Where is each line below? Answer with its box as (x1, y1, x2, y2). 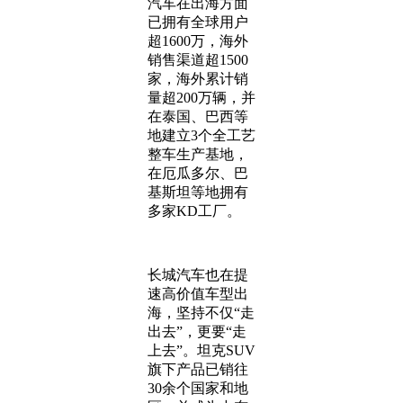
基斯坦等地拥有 (148, 184, 248, 200)
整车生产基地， (148, 147, 248, 162)
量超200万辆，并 (148, 90, 255, 105)
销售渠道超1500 (148, 52, 248, 67)
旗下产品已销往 (148, 362, 248, 377)
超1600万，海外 (148, 33, 248, 49)
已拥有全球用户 (148, 14, 248, 30)
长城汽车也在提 (148, 267, 248, 282)
